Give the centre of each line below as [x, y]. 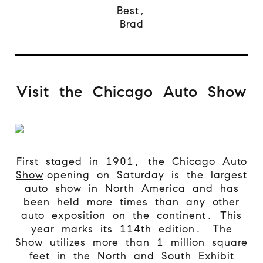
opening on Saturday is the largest [145, 175]
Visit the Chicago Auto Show [131, 91]
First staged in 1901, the [94, 161]
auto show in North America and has [131, 188]
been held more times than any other [131, 202]
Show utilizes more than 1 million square [131, 242]
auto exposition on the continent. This [131, 215]
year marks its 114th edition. [118, 229]
